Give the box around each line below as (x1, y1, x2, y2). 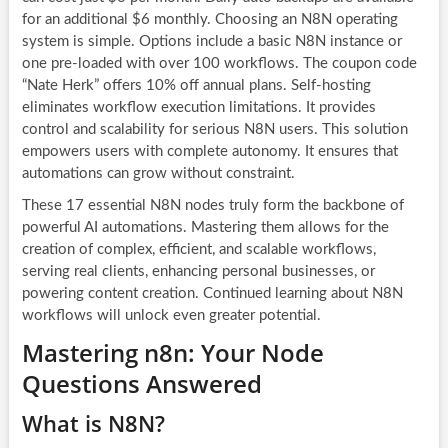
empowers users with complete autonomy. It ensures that (21, 143, 398, 159)
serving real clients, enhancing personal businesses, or (21, 263, 375, 279)
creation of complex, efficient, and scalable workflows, (21, 241, 376, 257)
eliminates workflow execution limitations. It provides (21, 99, 376, 115)
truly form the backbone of (224, 197, 404, 213)
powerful (21, 219, 84, 235)
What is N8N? (21, 407, 165, 438)
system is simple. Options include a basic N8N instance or (21, 33, 402, 49)
